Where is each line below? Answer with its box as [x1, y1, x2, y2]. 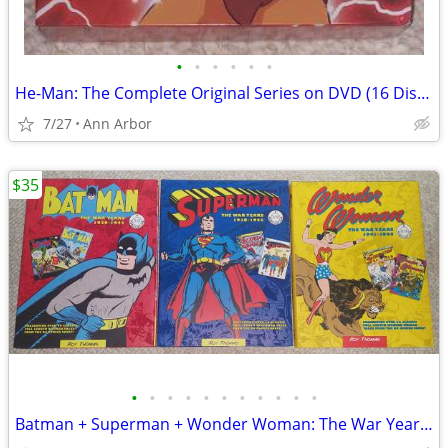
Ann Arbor [83, 114, 152, 133]
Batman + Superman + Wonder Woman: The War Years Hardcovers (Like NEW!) [420, 413, 433, 435]
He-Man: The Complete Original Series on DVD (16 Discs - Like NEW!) [417, 82, 430, 104]
